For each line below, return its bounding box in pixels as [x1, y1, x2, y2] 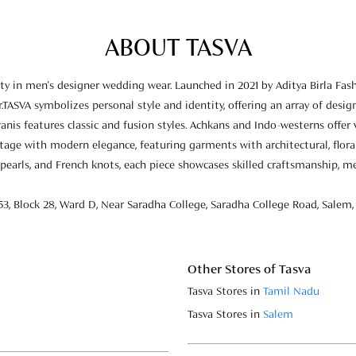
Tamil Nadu [263, 286, 319, 298]
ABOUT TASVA [104, 37, 252, 62]
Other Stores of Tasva [188, 264, 311, 277]
